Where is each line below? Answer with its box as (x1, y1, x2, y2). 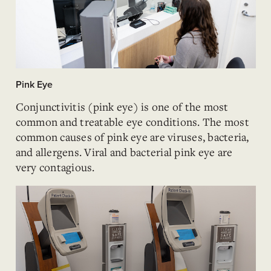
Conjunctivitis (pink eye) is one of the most (15, 99, 229, 114)
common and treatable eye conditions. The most (15, 114, 249, 129)
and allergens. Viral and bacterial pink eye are (15, 145, 233, 159)
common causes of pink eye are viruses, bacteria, (15, 129, 249, 144)
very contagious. (15, 160, 95, 174)
